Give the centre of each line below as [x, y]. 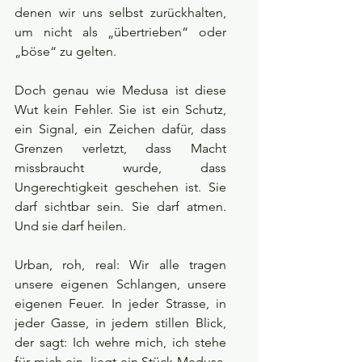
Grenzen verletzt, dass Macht [120, 149]
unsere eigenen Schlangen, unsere [120, 284]
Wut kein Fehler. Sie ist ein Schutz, [120, 110]
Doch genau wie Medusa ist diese [120, 90]
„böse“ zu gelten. [65, 52]
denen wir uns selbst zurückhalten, [120, 13]
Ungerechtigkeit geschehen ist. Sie [120, 187]
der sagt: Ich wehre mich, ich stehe [120, 343]
